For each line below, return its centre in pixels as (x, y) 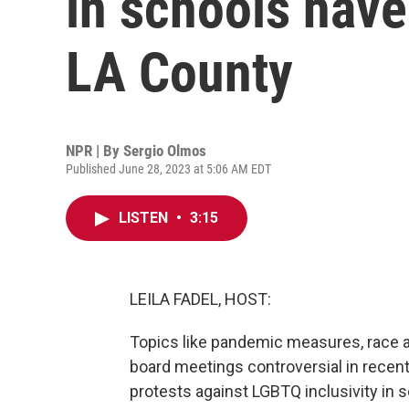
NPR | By (94, 151)
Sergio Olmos (165, 151)
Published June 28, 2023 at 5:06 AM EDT (168, 169)
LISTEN (145, 218)
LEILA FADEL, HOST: (200, 299)
